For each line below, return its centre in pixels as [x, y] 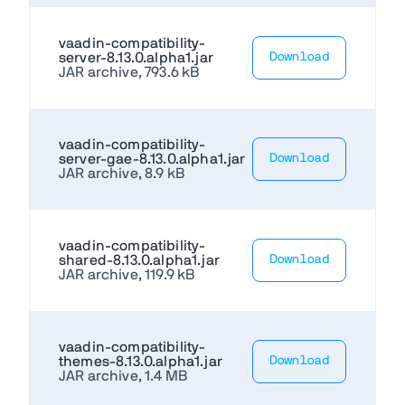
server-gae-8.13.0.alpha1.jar [152, 159]
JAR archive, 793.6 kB [129, 72]
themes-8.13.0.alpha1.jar [141, 361]
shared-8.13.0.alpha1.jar [139, 260]
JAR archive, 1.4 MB [123, 376]
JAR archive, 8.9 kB [122, 173]
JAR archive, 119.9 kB [127, 274]
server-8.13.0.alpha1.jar [136, 57]
